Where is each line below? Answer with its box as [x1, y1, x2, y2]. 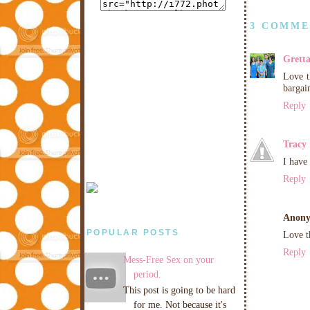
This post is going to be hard [122, 284, 235, 296]
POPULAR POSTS [86, 228, 179, 238]
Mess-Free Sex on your [122, 253, 214, 265]
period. [133, 268, 161, 280]
